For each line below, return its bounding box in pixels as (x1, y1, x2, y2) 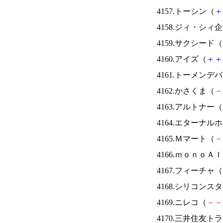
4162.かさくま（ (157, 87, 215, 95)
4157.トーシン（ (157, 7, 215, 15)
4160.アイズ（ (157, 55, 207, 63)
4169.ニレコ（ (157, 198, 207, 207)
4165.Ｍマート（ (157, 134, 215, 143)
